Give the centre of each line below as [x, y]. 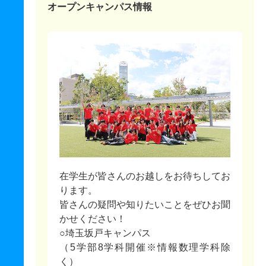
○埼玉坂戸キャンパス [105, 233]
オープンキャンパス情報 [100, 7]
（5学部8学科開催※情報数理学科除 [145, 247]
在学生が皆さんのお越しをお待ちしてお [145, 176]
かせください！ [93, 219]
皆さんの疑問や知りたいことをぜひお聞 [145, 205]
